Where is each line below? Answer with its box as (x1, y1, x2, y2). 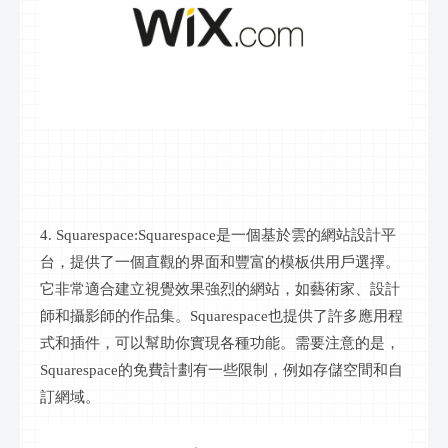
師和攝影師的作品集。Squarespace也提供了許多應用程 (40, 307, 403, 324)
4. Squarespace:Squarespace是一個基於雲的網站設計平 (40, 226, 396, 243)
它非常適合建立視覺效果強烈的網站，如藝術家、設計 (40, 280, 400, 297)
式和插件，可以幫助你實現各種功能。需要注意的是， (40, 334, 400, 351)
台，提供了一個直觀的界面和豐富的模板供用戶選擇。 (40, 253, 400, 270)
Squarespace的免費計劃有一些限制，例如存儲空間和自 (40, 361, 403, 378)
